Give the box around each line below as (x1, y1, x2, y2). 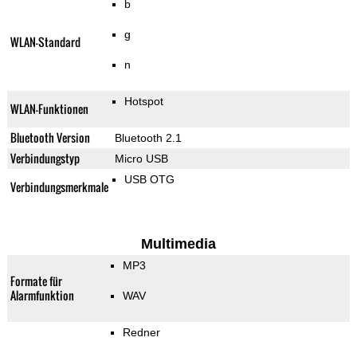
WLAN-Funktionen (10, 100, 88, 118)
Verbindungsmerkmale (10, 178, 108, 196)
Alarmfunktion (10, 287, 74, 304)
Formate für (10, 273, 62, 290)
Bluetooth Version (10, 129, 90, 147)
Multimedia (140, 236, 216, 253)
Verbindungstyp (10, 150, 80, 167)
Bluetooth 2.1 (114, 131, 182, 145)
